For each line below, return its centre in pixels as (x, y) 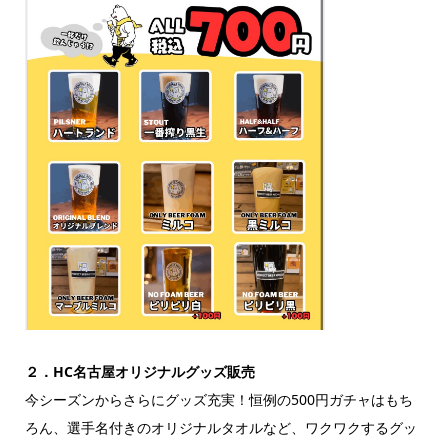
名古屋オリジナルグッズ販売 (163, 371)
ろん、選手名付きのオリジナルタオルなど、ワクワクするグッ (220, 427)
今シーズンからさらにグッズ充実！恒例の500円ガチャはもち (218, 399)
